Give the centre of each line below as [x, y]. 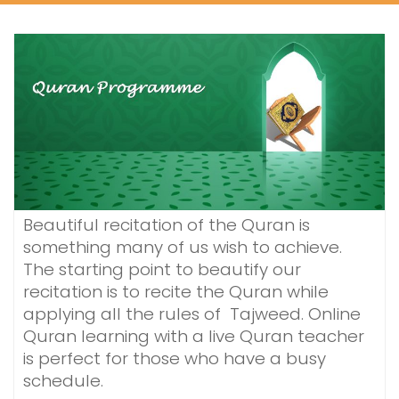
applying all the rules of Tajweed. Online [192, 314]
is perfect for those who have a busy [175, 359]
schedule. [63, 381]
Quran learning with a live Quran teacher [194, 337]
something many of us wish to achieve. [183, 248]
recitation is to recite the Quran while [176, 292]
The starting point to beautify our [162, 270]
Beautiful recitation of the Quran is [167, 225]
